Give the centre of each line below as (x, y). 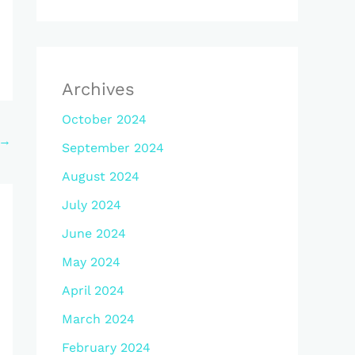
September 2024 (113, 148)
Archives (98, 89)
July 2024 (92, 205)
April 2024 (93, 290)
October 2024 (104, 119)
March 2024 (98, 319)
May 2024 (91, 262)
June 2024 (94, 233)
